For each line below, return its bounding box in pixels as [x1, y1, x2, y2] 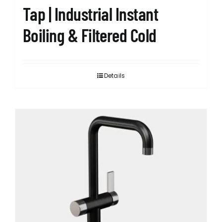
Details [104, 71, 125, 80]
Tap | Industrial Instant [23, 3, 159, 25]
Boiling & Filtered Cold [23, 24, 157, 46]
